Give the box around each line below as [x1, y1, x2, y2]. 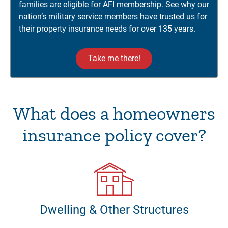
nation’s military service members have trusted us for [19, 12, 207, 22]
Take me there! [88, 53, 140, 64]
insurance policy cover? [22, 124, 206, 147]
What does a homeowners [13, 102, 215, 125]
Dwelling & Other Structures [39, 203, 189, 217]
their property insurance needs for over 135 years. [19, 24, 195, 34]
